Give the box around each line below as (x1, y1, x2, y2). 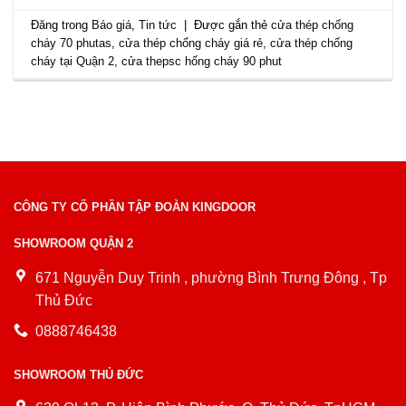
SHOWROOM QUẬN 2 (14, 237, 133, 250)
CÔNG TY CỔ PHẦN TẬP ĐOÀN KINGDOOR (14, 200, 256, 214)
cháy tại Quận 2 (31, 54, 115, 69)
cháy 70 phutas (31, 36, 112, 51)
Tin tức (139, 18, 178, 33)
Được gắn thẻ (194, 18, 272, 33)
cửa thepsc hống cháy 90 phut (121, 54, 283, 69)
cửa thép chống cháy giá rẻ (119, 36, 264, 51)
